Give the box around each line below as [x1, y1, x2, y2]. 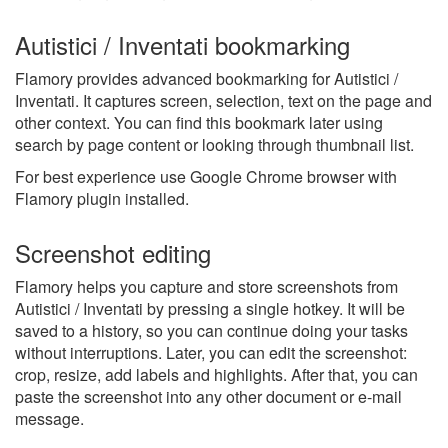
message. [15, 406, 84, 430]
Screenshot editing [15, 234, 211, 270]
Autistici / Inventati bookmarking [15, 26, 350, 62]
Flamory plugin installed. [15, 186, 189, 210]
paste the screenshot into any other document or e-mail [15, 384, 402, 408]
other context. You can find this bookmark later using [15, 110, 383, 134]
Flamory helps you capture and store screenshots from [15, 274, 398, 298]
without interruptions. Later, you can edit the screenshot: [15, 340, 407, 364]
